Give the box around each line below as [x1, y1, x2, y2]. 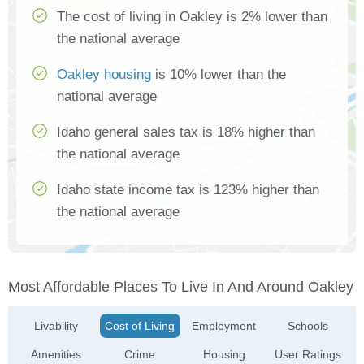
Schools [287, 319, 328, 333]
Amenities [31, 348, 82, 362]
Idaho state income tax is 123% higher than [57, 182, 319, 198]
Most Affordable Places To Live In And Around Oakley [8, 279, 353, 296]
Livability [34, 319, 79, 333]
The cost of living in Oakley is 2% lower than [57, 9, 327, 25]
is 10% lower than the [151, 67, 286, 83]
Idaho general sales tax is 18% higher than [57, 124, 315, 141]
